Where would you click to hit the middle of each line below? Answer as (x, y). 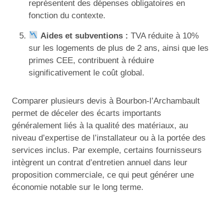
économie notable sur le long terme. (78, 187)
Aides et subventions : (85, 36)
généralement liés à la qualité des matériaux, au (100, 125)
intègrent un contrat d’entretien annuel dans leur (100, 162)
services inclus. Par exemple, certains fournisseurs (107, 150)
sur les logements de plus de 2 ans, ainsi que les (119, 48)
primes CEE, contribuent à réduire (91, 60)
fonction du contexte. (67, 15)
